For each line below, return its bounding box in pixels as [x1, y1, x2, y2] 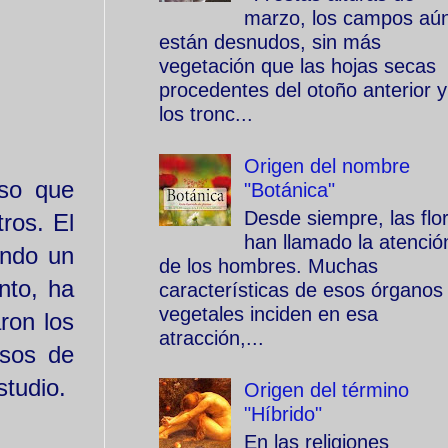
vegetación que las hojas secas [159, 55, 436, 77]
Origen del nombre [244, 155, 410, 177]
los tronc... [159, 103, 253, 125]
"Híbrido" [244, 403, 322, 425]
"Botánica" [244, 179, 335, 201]
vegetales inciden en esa [159, 303, 378, 325]
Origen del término [244, 379, 409, 401]
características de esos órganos [159, 279, 443, 301]
